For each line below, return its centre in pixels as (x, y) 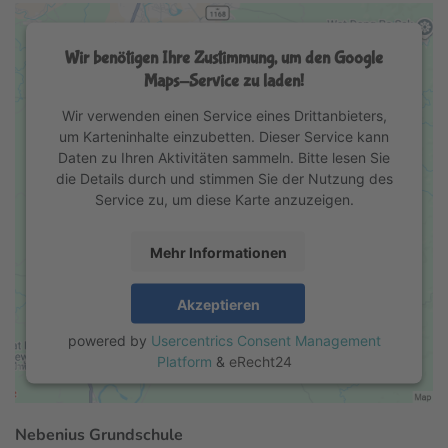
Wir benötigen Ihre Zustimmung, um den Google (224, 58)
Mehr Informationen (218, 252)
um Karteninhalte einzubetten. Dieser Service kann (224, 136)
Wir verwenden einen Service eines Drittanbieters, (224, 115)
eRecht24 (260, 361)
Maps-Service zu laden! (224, 81)
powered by (109, 340)
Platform (184, 361)
